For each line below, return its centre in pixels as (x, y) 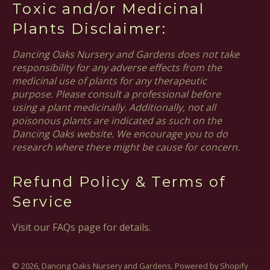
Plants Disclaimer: (89, 29)
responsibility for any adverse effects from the (117, 68)
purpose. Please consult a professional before (116, 94)
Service (43, 202)
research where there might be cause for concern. (126, 147)
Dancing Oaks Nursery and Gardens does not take (126, 55)
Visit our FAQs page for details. (81, 228)
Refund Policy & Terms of (119, 182)
